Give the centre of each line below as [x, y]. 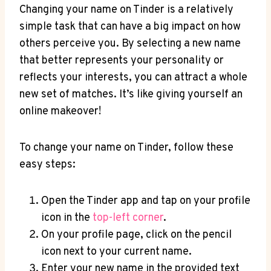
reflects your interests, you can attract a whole [133, 77]
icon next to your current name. [116, 252]
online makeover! [60, 111]
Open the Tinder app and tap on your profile [146, 201]
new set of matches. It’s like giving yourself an [131, 94]
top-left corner [128, 218]
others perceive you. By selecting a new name [130, 44]
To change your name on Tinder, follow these [126, 148]
